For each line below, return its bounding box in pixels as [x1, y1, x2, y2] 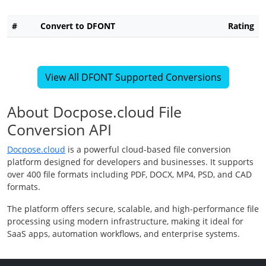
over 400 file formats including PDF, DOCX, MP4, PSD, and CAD [7, 169, 252, 180]
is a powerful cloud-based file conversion [65, 144, 231, 156]
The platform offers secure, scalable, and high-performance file [7, 203, 259, 215]
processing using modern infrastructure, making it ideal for [7, 216, 243, 227]
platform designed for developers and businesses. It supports [7, 156, 254, 168]
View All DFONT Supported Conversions [45, 71, 221, 84]
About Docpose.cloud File [7, 102, 182, 122]
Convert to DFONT [40, 20, 115, 32]
